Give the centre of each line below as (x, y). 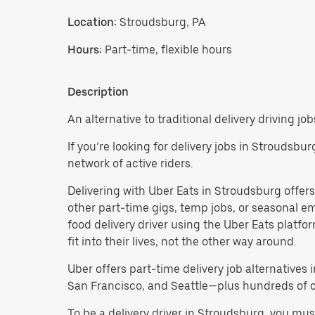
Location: (92, 22)
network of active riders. (130, 163)
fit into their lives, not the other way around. (182, 241)
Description (98, 91)
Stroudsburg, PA (161, 22)
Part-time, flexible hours (168, 49)
